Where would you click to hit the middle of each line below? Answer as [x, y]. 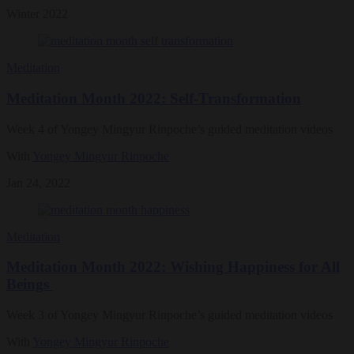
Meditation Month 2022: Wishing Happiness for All [173, 267]
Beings [30, 284]
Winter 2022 [37, 14]
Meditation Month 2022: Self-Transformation [154, 99]
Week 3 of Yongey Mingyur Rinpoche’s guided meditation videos [169, 315]
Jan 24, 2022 [38, 183]
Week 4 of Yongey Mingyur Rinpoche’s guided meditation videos [169, 129]
